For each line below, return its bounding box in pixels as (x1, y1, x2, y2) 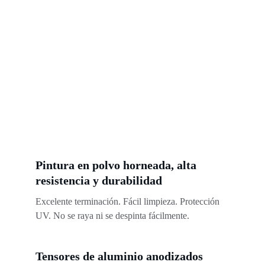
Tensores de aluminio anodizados (35, 250, 203, 263)
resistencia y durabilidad (35, 174, 162, 187)
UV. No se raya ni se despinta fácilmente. (35, 211, 189, 221)
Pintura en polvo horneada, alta (35, 159, 199, 172)
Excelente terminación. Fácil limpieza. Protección (35, 196, 222, 206)
